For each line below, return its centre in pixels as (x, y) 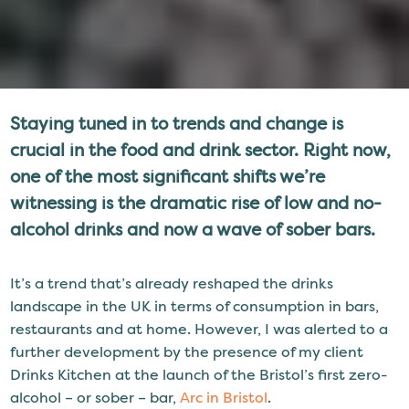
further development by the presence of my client (187, 352)
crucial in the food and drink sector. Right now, (201, 150)
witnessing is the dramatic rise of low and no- (196, 203)
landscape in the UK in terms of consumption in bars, (195, 306)
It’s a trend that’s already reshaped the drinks (172, 283)
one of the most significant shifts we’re (168, 177)
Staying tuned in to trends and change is (177, 124)
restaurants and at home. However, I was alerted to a (199, 329)
